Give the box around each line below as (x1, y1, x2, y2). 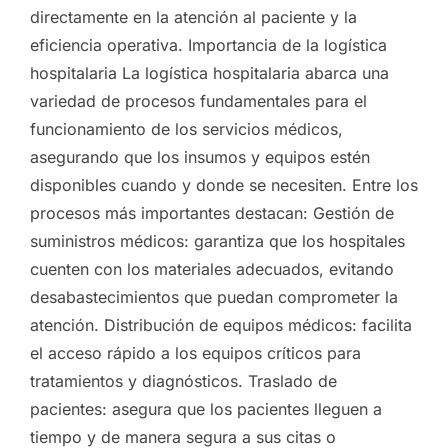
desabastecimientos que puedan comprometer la (30, 286, 398, 307)
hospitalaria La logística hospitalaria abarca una (30, 62, 389, 83)
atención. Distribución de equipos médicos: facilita (30, 314, 412, 335)
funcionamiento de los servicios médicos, (30, 118, 343, 139)
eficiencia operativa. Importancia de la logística (30, 34, 387, 55)
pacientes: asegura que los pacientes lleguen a (30, 398, 382, 419)
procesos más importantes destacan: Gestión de (30, 202, 394, 223)
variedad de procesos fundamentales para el (30, 90, 367, 111)
